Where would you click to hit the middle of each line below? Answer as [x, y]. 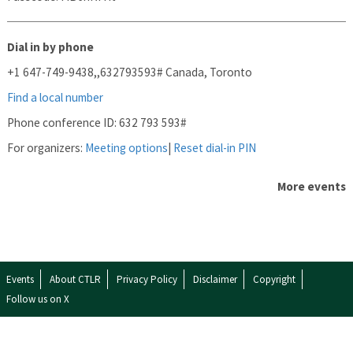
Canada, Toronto [209, 72]
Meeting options [127, 147]
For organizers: [46, 147]
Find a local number [56, 97]
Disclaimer [215, 279]
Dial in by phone [51, 46]
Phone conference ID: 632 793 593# [97, 122]
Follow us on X [38, 299]
